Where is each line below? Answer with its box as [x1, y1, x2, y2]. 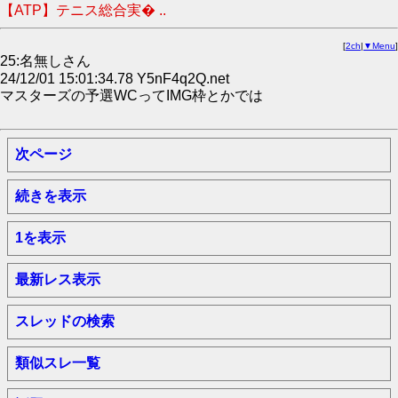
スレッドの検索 [15, 314, 115, 329]
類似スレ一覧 [15, 355, 100, 370]
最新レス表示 [15, 272, 100, 287]
